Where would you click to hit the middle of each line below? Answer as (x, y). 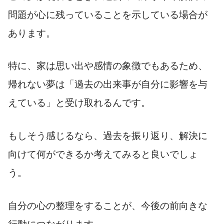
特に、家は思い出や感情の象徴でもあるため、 (108, 66)
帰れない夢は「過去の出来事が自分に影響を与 (108, 84)
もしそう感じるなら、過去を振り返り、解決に (108, 136)
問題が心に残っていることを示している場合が (108, 14)
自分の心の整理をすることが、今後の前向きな (108, 205)
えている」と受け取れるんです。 (79, 103)
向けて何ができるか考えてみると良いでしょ (103, 154)
